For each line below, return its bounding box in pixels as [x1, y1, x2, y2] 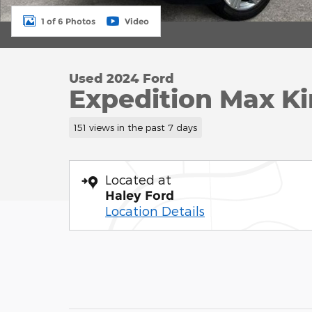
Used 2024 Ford [69, 70, 174, 86]
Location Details [105, 203, 205, 218]
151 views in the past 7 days [73, 120, 197, 133]
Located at [105, 171, 171, 187]
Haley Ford [105, 187, 174, 203]
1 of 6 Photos [41, 15, 95, 26]
